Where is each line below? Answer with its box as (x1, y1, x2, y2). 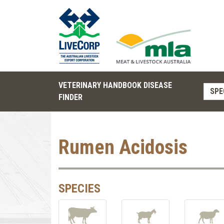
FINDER (58, 92, 82, 102)
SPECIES (58, 181, 100, 195)
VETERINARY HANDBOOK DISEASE (58, 80, 172, 90)
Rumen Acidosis (58, 135, 187, 159)
